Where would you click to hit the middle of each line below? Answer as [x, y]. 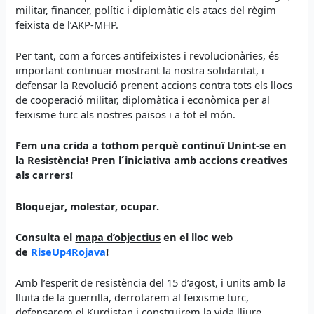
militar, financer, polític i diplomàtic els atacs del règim [146, 9]
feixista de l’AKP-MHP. [67, 24]
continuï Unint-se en [234, 145]
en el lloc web [197, 237]
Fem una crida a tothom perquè [99, 145]
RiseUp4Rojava [69, 251]
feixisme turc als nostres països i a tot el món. [126, 114]
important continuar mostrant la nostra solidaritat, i [140, 70]
